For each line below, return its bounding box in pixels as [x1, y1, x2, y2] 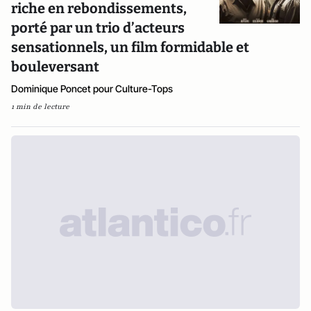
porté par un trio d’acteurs [11, 19, 185, 36]
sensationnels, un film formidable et [11, 39, 249, 56]
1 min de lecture [11, 101, 69, 112]
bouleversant [11, 58, 99, 75]
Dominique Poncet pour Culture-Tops [11, 83, 173, 94]
